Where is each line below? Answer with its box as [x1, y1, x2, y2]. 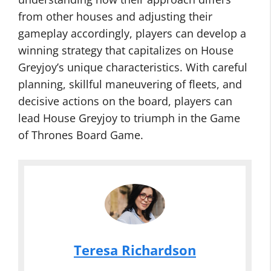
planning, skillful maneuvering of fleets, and [18, 77, 242, 91]
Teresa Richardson [74, 241, 196, 259]
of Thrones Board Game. [18, 128, 143, 142]
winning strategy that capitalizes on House [18, 43, 233, 57]
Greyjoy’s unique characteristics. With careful [18, 60, 247, 74]
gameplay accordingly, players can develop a [18, 26, 246, 41]
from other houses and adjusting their [18, 9, 212, 24]
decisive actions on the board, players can [18, 94, 232, 108]
